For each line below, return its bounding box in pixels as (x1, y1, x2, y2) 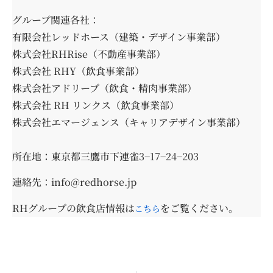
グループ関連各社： (12, 13, 99, 27)
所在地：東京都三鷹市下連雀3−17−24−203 (12, 149, 199, 164)
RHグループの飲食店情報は (12, 200, 135, 215)
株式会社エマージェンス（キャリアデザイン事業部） (12, 115, 246, 130)
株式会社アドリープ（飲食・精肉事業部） (12, 81, 197, 96)
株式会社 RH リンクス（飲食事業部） (12, 98, 179, 113)
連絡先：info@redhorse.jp (12, 175, 136, 190)
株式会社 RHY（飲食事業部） (12, 64, 144, 79)
